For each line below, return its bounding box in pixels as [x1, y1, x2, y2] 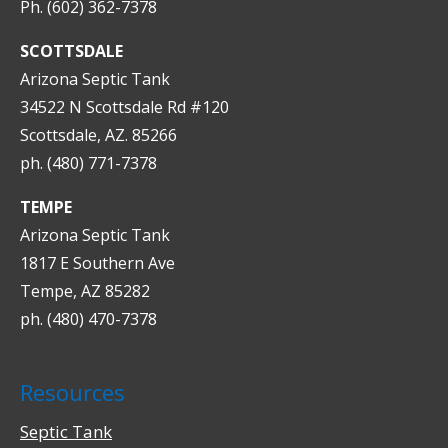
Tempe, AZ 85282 [20, 280, 150, 302]
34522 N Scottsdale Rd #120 [20, 96, 229, 118]
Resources [20, 377, 125, 407]
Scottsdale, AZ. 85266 [20, 124, 177, 146]
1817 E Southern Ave [20, 252, 175, 274]
